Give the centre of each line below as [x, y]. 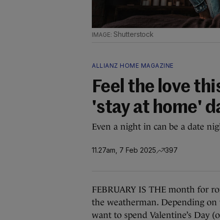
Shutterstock [134, 34]
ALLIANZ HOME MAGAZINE [133, 66]
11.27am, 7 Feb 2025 [124, 150]
